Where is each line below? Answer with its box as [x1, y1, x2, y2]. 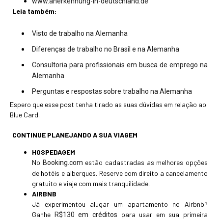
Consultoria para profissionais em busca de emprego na [32, 61, 208, 69]
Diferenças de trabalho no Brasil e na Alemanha [32, 45, 179, 54]
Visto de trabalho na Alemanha [32, 29, 128, 38]
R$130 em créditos [54, 211, 117, 219]
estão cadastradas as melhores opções [82, 158, 208, 167]
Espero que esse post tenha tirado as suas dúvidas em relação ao [10, 100, 206, 109]
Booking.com [40, 159, 83, 167]
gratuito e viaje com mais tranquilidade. [32, 179, 150, 188]
